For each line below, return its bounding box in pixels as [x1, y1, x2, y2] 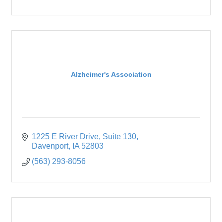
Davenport [32, 142, 68, 151]
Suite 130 [103, 132, 136, 141]
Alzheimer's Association [70, 70, 152, 78]
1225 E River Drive [32, 132, 99, 141]
